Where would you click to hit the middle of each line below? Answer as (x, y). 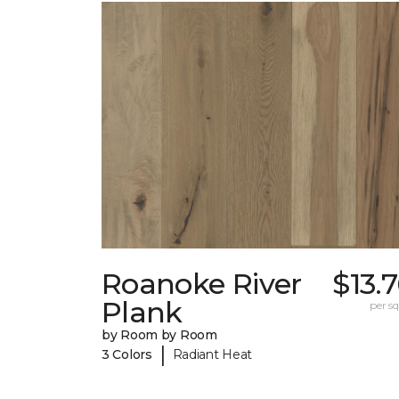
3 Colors (127, 354)
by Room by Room (159, 335)
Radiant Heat (212, 354)
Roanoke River (202, 284)
